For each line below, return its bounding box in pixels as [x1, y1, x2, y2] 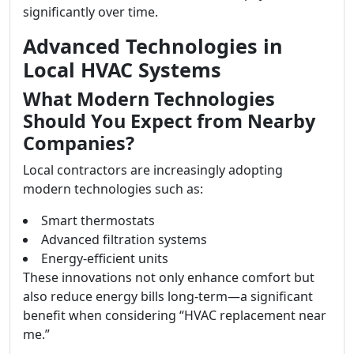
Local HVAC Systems [23, 55, 221, 83]
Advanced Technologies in [23, 32, 283, 59]
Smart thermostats [41, 211, 155, 229]
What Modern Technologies [23, 85, 275, 111]
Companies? [23, 130, 134, 156]
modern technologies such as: [23, 179, 203, 198]
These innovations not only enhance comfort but [23, 268, 314, 286]
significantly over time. [23, 2, 158, 21]
